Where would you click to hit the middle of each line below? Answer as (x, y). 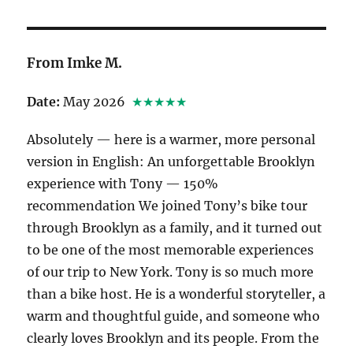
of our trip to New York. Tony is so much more (171, 271)
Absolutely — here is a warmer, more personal (171, 139)
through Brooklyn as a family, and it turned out (175, 227)
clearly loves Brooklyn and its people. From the (173, 338)
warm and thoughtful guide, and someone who (174, 316)
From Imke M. (75, 63)
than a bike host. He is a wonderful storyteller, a (176, 294)
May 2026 (95, 101)
